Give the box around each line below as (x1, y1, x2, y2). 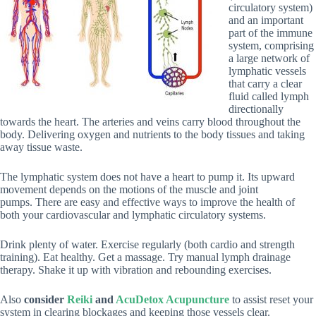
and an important (229, 14, 303, 27)
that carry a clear (229, 78, 302, 90)
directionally (229, 103, 284, 116)
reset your (269, 293, 313, 306)
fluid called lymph (229, 90, 309, 103)
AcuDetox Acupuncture (116, 293, 229, 306)
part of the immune (229, 27, 312, 39)
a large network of (229, 52, 310, 65)
